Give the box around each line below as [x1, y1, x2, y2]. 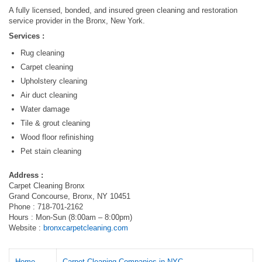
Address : [9, 171, 43, 180]
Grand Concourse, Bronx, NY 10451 [9, 192, 130, 201]
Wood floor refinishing [20, 133, 94, 142]
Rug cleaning [20, 49, 64, 57]
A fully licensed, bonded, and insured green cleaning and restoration [9, 6, 237, 15]
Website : [9, 223, 43, 232]
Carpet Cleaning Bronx [9, 181, 85, 190]
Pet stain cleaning [20, 147, 81, 156]
